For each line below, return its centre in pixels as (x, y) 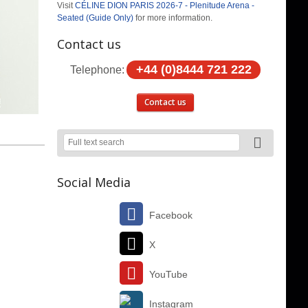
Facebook (171, 215)
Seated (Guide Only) (95, 18)
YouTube (168, 274)
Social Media (94, 182)
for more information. (173, 18)
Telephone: (97, 69)
